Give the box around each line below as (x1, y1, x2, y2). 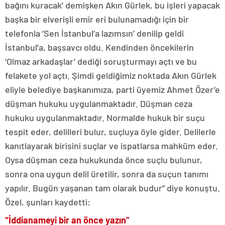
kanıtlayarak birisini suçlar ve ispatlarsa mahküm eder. (5, 140, 218, 151)
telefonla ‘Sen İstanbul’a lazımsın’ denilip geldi (5, 28, 184, 39)
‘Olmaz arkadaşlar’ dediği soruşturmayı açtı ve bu (5, 56, 197, 67)
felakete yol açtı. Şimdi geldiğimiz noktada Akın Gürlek (5, 70, 216, 81)
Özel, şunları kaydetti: (5, 196, 90, 207)
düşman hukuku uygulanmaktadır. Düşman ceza (5, 98, 192, 109)
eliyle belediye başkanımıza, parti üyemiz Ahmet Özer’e (5, 84, 220, 95)
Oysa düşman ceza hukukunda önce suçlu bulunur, (5, 154, 202, 165)
